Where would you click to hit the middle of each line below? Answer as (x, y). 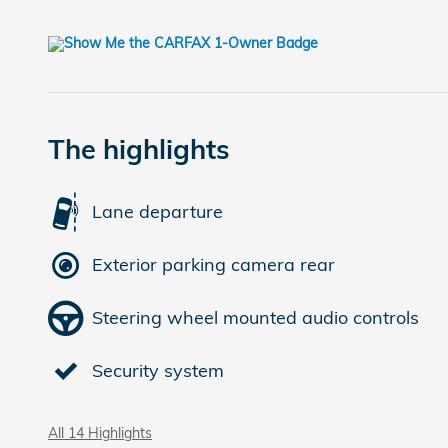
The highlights (139, 148)
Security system (158, 370)
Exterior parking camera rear (213, 264)
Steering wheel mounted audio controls (255, 317)
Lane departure (157, 211)
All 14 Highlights (100, 432)
